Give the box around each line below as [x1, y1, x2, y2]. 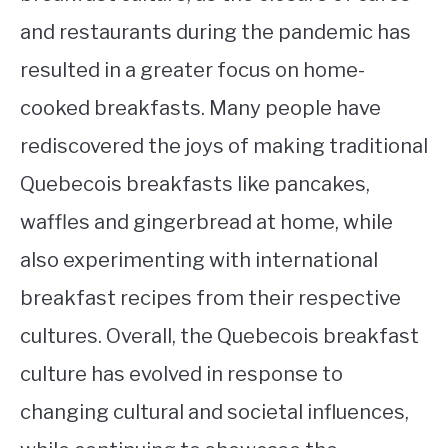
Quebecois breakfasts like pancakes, [20, 172, 370, 197]
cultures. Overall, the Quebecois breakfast [20, 324, 419, 349]
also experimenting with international [20, 248, 378, 273]
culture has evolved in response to [20, 362, 343, 387]
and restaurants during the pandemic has [20, 20, 411, 45]
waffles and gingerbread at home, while [20, 210, 393, 235]
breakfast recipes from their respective [20, 286, 401, 311]
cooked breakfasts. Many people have [20, 96, 381, 121]
